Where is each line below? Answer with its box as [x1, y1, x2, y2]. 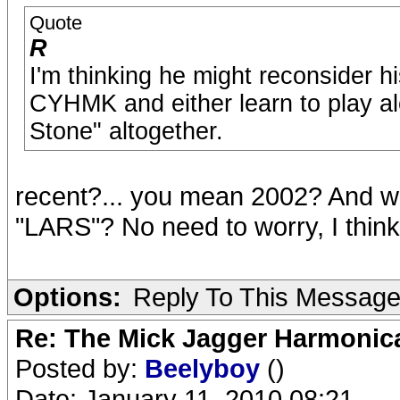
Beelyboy [145, 354, 267, 383]
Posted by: [15, 354, 145, 383]
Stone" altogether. [29, 118, 223, 145]
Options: [13, 282, 121, 312]
